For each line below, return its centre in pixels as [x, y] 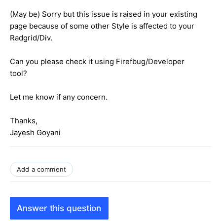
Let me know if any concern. [59, 97]
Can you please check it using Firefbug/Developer [97, 62]
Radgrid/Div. [31, 38]
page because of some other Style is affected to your [102, 26]
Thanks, [24, 121]
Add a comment [42, 169]
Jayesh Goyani [35, 133]
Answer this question [59, 208]
